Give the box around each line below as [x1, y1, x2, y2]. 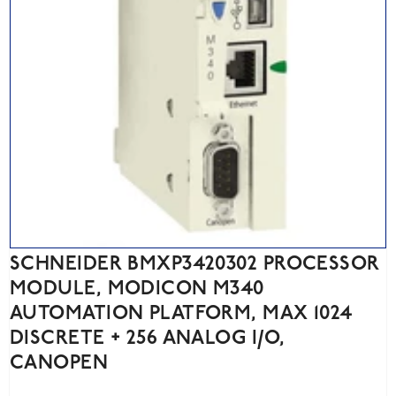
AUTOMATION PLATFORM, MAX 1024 [10, 303, 353, 324]
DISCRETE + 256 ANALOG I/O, [10, 328, 286, 349]
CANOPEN [10, 353, 109, 374]
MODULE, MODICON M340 [10, 278, 264, 300]
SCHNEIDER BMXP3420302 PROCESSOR [10, 254, 380, 275]
